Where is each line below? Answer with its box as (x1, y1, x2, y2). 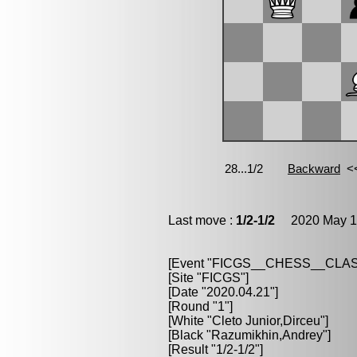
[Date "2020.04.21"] (168, 285, 278, 299)
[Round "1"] (168, 300, 233, 313)
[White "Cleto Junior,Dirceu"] (168, 314, 328, 328)
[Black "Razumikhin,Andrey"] (168, 328, 331, 342)
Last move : (168, 214, 236, 227)
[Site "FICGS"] (168, 271, 249, 284)
